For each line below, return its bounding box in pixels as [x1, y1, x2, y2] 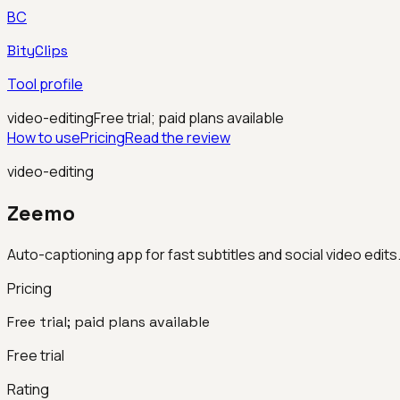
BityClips [7, 41, 68, 60]
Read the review [125, 128, 230, 147]
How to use [7, 128, 80, 147]
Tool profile [7, 74, 83, 94]
